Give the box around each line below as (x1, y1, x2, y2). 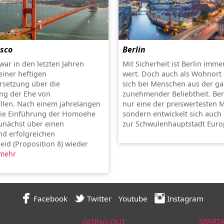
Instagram (164, 193, 203, 204)
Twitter (84, 193, 111, 204)
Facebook (31, 193, 67, 204)
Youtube (118, 193, 147, 204)
